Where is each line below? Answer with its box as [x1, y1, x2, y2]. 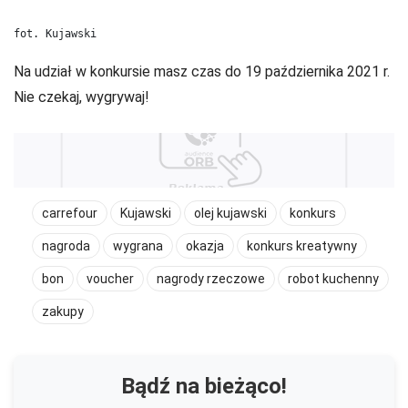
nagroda [42, 239, 90, 254]
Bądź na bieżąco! [121, 373, 287, 400]
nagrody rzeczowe [157, 271, 265, 287]
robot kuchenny [288, 271, 379, 287]
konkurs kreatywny [247, 239, 357, 254]
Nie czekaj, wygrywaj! [14, 88, 149, 107]
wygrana [113, 239, 163, 254]
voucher [87, 271, 134, 287]
